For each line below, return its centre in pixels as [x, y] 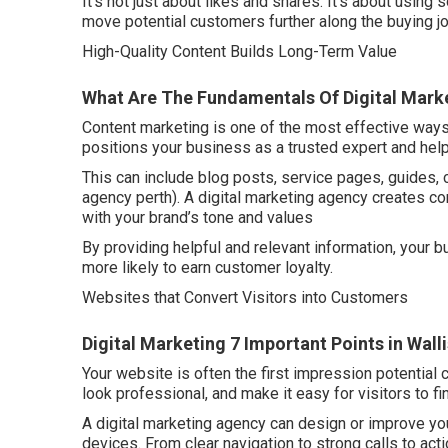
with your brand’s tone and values [197, 217]
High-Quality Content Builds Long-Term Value [239, 51]
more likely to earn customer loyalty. [207, 267]
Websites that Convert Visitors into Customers [245, 297]
